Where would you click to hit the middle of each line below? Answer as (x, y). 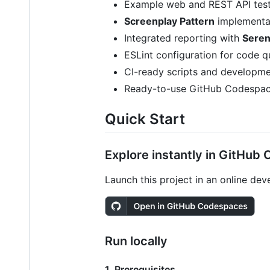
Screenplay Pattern (169, 21)
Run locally (136, 241)
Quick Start (145, 119)
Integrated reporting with (183, 38)
